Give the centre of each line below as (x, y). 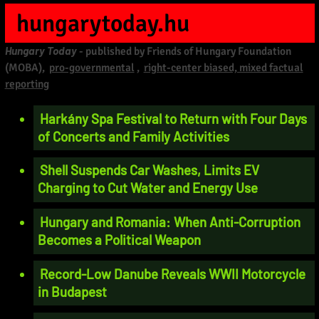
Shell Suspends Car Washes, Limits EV (150, 170)
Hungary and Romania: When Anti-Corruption (171, 221)
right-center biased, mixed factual (223, 68)
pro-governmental (91, 68)
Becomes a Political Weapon (120, 239)
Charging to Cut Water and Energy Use (148, 188)
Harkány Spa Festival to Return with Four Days (174, 118)
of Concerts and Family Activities (134, 136)
